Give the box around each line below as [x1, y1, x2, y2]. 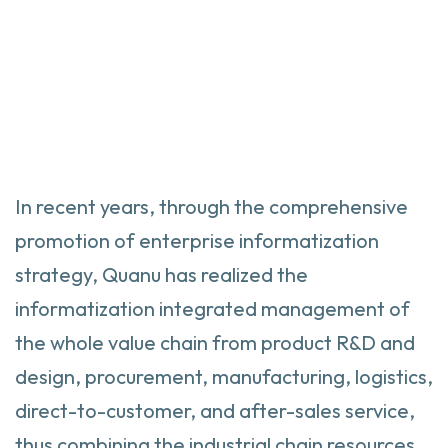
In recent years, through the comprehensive [15, 194, 408, 220]
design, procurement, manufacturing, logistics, [15, 364, 433, 390]
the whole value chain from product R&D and [15, 330, 415, 356]
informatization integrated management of [15, 296, 410, 322]
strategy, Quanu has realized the [15, 262, 308, 288]
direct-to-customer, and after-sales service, [15, 398, 415, 424]
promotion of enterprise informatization [15, 228, 379, 254]
